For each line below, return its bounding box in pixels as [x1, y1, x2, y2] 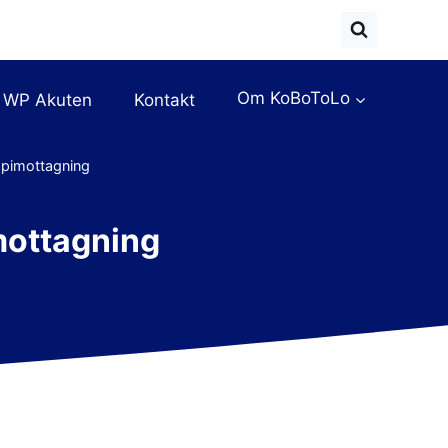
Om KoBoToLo [236, 88, 350, 109]
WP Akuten [3, 89, 93, 110]
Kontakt [134, 89, 196, 110]
